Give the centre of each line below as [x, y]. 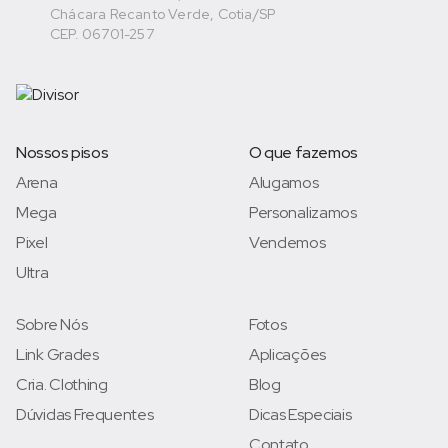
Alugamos [283, 183]
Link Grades [57, 355]
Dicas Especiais [300, 415]
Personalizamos [302, 213]
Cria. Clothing [62, 385]
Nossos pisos [62, 153]
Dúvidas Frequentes [85, 415]
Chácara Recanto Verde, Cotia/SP [163, 14]
